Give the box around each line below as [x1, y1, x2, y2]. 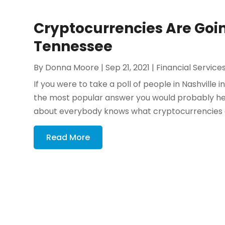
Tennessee [34, 36, 113, 56]
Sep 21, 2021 [105, 61, 150, 73]
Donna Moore [45, 61, 99, 73]
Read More [46, 131, 90, 143]
